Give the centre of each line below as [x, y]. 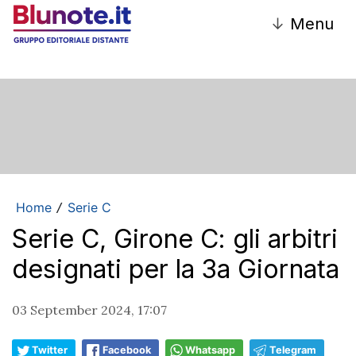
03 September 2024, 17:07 [89, 310]
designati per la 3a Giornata [176, 269]
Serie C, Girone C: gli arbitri [175, 238]
